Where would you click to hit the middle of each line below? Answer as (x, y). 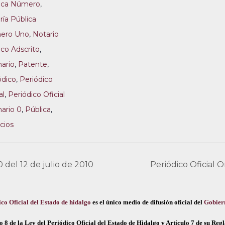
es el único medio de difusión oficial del (147, 202)
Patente (33, 64)
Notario (46, 34)
